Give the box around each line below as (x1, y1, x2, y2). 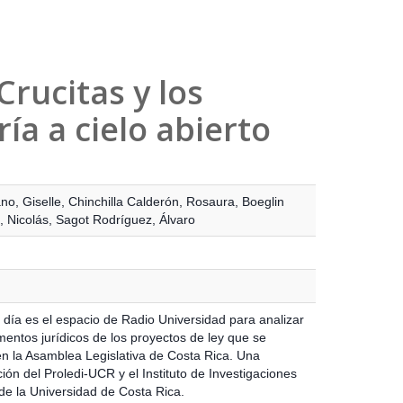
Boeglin (241, 193, 284, 209)
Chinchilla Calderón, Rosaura (67, 193, 235, 209)
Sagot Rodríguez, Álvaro (55, 211, 195, 227)
